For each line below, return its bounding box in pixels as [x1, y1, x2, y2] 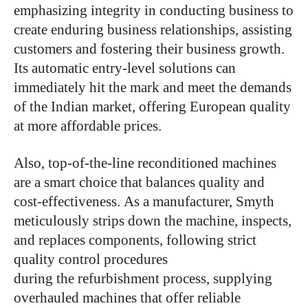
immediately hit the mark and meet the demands [14, 78, 291, 96]
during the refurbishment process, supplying [14, 269, 272, 287]
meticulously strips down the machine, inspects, [14, 212, 291, 229]
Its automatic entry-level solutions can [14, 59, 236, 76]
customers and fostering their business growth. [14, 40, 285, 57]
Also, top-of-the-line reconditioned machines [14, 154, 276, 171]
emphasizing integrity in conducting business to [14, 1, 294, 19]
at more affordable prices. [14, 117, 162, 134]
